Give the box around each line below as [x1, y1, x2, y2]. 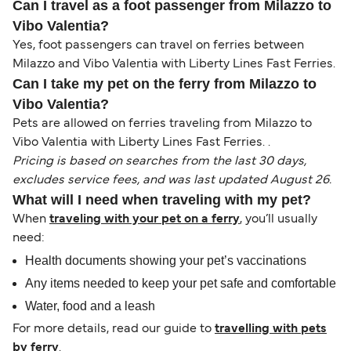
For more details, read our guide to [13, 324, 215, 335]
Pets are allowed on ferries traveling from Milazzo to [13, 118, 312, 130]
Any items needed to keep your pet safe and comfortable [25, 277, 336, 291]
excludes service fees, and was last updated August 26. [13, 175, 331, 186]
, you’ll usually [240, 214, 317, 226]
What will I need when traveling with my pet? [13, 192, 311, 208]
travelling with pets [215, 324, 327, 335]
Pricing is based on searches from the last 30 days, [13, 156, 306, 168]
